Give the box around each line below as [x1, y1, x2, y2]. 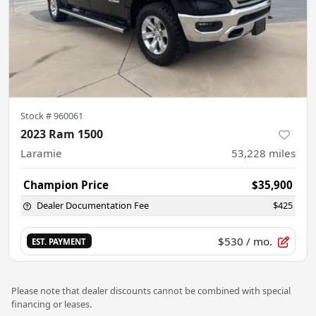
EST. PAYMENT [32, 236, 87, 248]
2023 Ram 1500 [20, 126, 103, 142]
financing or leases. [11, 297, 92, 310]
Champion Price [23, 177, 109, 192]
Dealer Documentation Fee [37, 198, 149, 212]
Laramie [20, 145, 62, 160]
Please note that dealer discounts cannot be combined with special [11, 284, 291, 297]
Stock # [20, 109, 54, 122]
